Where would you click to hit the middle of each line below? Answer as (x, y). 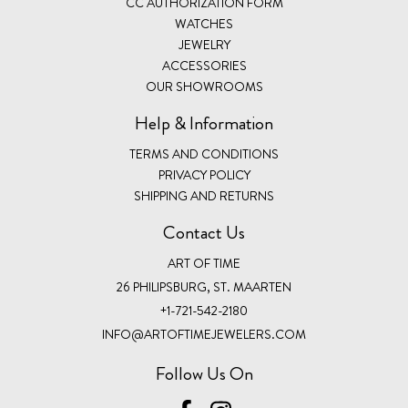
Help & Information (204, 123)
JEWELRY (204, 44)
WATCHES (204, 23)
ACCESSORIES (204, 65)
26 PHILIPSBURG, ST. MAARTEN (204, 286)
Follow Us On (204, 373)
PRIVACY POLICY (204, 174)
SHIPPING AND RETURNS (204, 195)
